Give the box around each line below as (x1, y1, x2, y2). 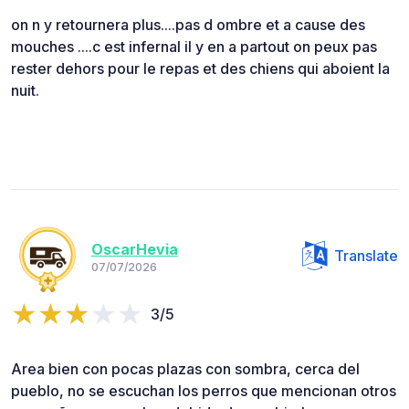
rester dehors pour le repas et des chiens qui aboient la (11, 59, 390, 79)
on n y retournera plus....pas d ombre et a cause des (11, 16, 365, 35)
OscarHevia (91, 239, 178, 258)
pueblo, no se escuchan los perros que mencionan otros (11, 382, 396, 401)
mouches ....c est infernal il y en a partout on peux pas (11, 37, 377, 57)
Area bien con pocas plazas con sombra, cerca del (11, 360, 360, 379)
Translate (334, 246, 398, 266)
